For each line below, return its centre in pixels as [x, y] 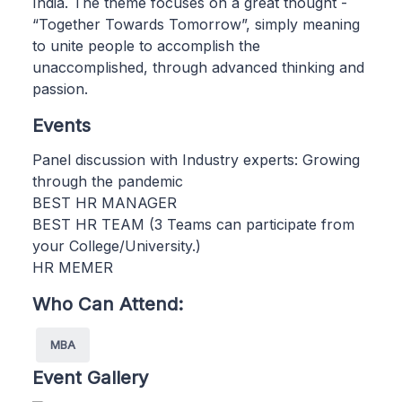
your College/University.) [117, 245]
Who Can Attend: [108, 303]
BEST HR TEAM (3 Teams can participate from [193, 224]
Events [61, 125]
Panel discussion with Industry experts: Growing [196, 159]
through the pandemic [108, 181]
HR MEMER [73, 267]
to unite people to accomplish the [146, 45]
